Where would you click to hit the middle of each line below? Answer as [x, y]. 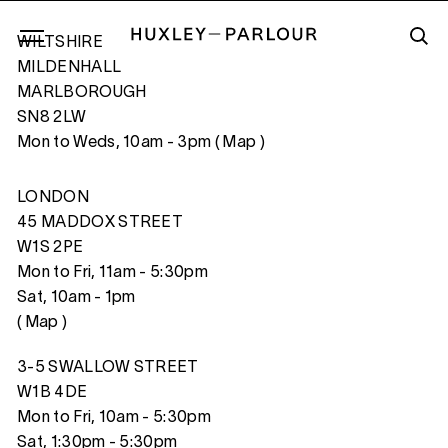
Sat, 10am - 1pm [76, 298]
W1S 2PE [50, 248]
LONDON [53, 198]
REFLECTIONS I [135, 123]
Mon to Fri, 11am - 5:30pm [112, 273]
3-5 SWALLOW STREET [108, 368]
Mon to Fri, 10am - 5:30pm [114, 418]
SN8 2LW [52, 118]
